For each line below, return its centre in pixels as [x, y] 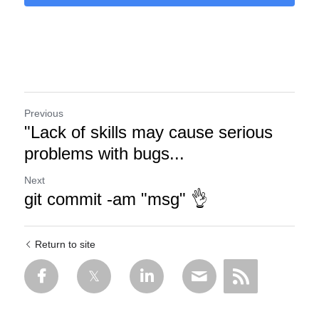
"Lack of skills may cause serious [148, 132]
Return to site [65, 244]
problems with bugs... [104, 153]
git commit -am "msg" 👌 [116, 199]
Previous [44, 113]
